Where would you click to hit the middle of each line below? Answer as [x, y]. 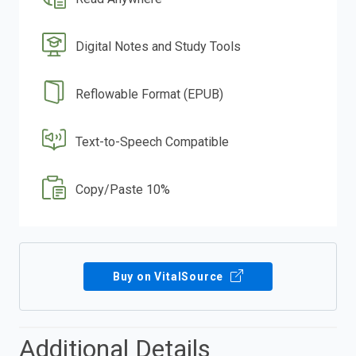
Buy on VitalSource [170, 277]
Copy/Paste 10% [123, 190]
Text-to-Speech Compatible [153, 142]
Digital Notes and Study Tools [159, 47]
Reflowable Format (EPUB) [150, 95]
